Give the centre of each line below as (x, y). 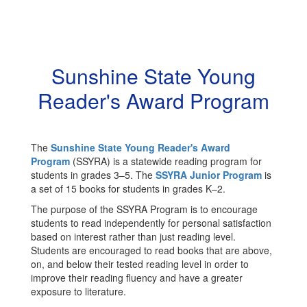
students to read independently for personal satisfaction (151, 223)
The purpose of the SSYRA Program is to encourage (144, 209)
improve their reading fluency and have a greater (137, 278)
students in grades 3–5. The (93, 175)
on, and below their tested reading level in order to (140, 264)
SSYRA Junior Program (209, 175)
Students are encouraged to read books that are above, (151, 250)
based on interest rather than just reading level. (133, 237)
